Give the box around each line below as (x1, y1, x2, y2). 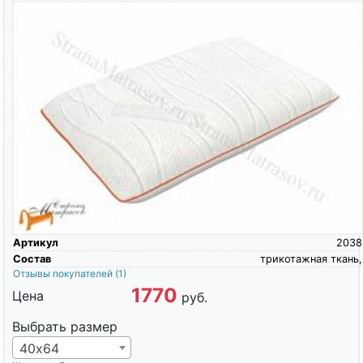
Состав (12, 252, 51, 265)
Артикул (12, 236, 58, 249)
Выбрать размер (11, 318, 117, 335)
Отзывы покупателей (12, 267, 115, 280)
